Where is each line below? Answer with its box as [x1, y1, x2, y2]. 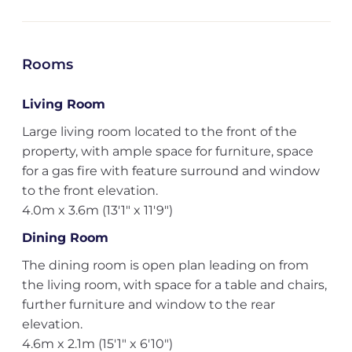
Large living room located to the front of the [21, 124, 297, 139]
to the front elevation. [21, 183, 158, 198]
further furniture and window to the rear [21, 297, 275, 312]
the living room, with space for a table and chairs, [21, 277, 327, 292]
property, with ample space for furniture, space [21, 144, 313, 159]
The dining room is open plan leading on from [21, 258, 309, 273]
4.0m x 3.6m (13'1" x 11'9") [21, 203, 173, 218]
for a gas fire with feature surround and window [21, 163, 320, 178]
